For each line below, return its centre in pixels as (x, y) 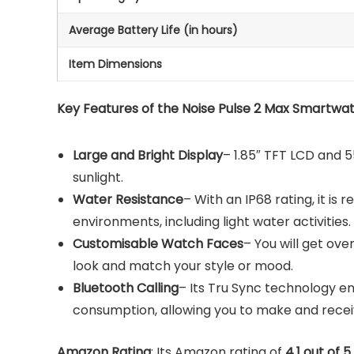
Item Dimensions (115, 64)
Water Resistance (128, 200)
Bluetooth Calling (126, 288)
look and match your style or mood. (183, 266)
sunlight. (98, 177)
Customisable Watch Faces (158, 244)
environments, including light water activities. (212, 222)
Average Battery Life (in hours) (153, 30)
